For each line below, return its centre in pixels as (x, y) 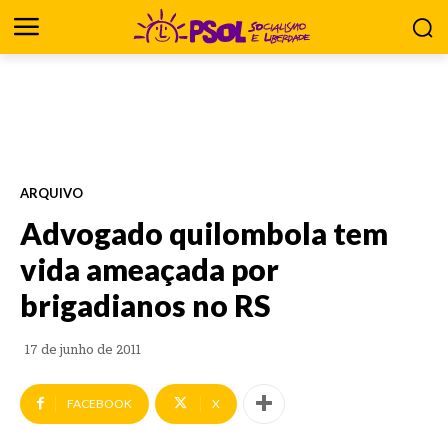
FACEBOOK (99, 403)
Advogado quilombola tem (204, 232)
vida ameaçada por (149, 268)
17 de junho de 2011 (83, 349)
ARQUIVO (51, 192)
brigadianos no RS (145, 304)
